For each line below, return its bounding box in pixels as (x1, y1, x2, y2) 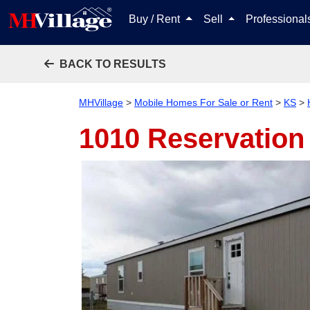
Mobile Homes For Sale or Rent (134, 97, 273, 108)
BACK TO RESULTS (60, 58, 166, 70)
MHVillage (79, 97, 123, 108)
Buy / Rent (129, 13, 183, 25)
